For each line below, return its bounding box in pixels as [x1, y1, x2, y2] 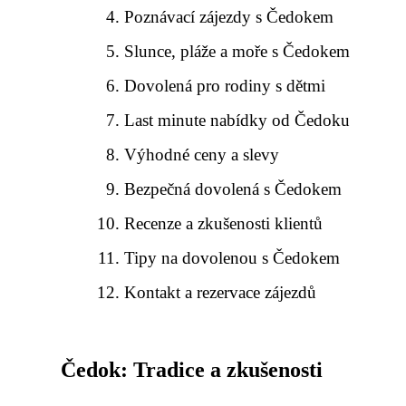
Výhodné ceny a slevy [124, 145, 280, 164]
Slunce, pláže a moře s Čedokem [124, 42, 351, 61]
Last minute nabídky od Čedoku [124, 111, 351, 130]
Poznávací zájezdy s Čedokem [124, 7, 334, 26]
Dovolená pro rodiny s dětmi [124, 76, 326, 95]
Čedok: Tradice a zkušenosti [61, 358, 323, 382]
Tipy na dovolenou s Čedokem [124, 248, 341, 267]
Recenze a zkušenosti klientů [124, 214, 324, 233]
